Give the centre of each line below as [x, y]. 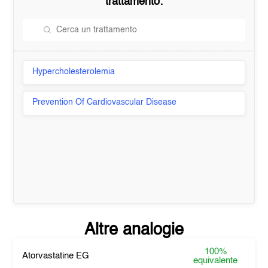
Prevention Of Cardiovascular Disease [105, 102]
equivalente [216, 261]
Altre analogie [134, 230]
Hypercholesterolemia [74, 72]
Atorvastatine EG [56, 256]
